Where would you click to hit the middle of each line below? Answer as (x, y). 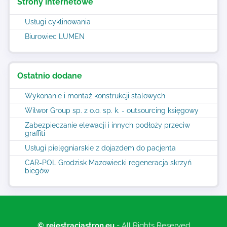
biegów (37, 171)
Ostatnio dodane (50, 76)
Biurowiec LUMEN (55, 36)
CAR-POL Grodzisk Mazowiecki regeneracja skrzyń (108, 163)
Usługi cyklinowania (58, 22)
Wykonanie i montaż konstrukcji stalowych (95, 96)
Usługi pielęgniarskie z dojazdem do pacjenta (100, 148)
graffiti (35, 133)
